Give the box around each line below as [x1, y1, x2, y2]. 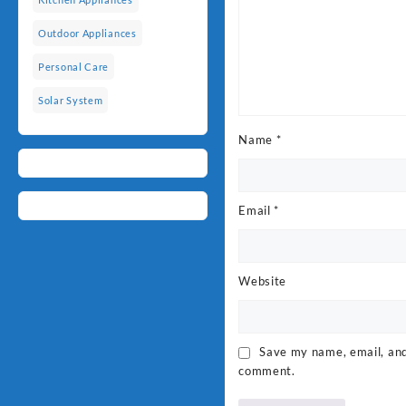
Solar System [38, 94, 103, 107]
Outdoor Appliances [38, 27, 137, 40]
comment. [238, 362, 295, 378]
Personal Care [38, 61, 110, 73]
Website [238, 273, 287, 288]
